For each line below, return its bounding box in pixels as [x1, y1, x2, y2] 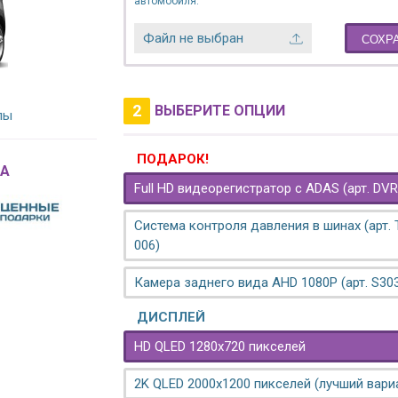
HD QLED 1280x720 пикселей [134, 338, 306, 354]
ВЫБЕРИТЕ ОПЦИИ [155, 102, 285, 119]
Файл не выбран [143, 30, 243, 46]
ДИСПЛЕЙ [137, 309, 205, 325]
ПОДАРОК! [137, 151, 209, 167]
